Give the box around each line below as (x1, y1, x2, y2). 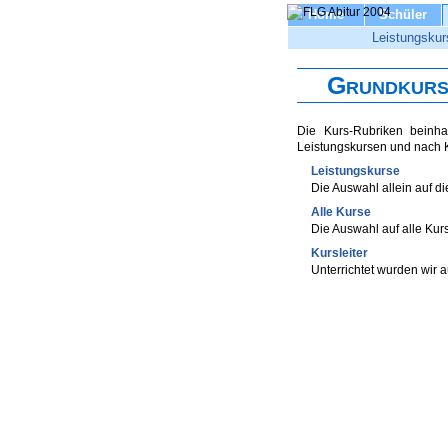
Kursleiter (311, 246, 368, 260)
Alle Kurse (311, 205, 371, 219)
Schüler (379, 7, 427, 22)
